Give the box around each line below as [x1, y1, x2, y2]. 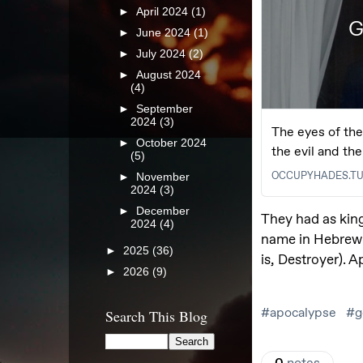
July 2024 [136, 47, 190, 60]
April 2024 [136, 5, 192, 18]
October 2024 [136, 137, 207, 150]
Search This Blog [105, 305, 207, 326]
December [136, 205, 190, 218]
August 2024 [136, 68, 202, 81]
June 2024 [136, 26, 194, 39]
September [136, 103, 194, 115]
